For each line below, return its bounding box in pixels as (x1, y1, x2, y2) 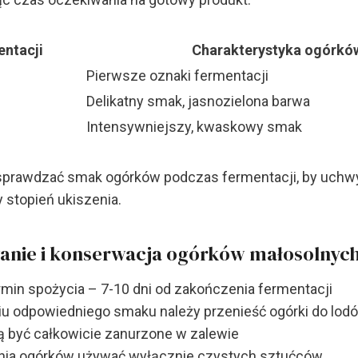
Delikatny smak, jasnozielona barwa (86, 93, 310, 110)
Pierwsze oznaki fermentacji (86, 67, 268, 85)
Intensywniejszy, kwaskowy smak (86, 118, 302, 136)
